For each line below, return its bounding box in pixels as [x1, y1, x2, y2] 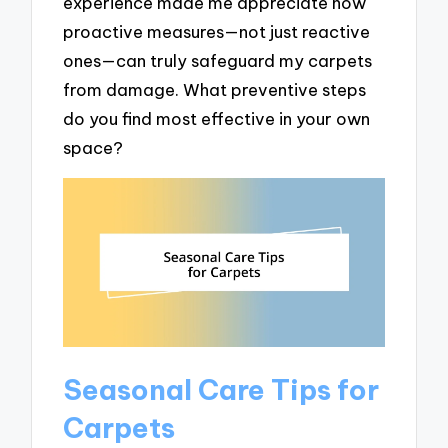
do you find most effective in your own [63, 108, 371, 130]
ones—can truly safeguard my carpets [63, 50, 373, 72]
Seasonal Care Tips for [63, 372, 380, 408]
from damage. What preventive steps [63, 79, 367, 101]
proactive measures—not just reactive [63, 21, 371, 43]
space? [63, 137, 124, 159]
